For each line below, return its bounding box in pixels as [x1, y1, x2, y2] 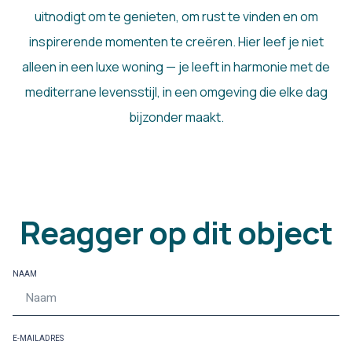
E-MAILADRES [13, 333, 64, 345]
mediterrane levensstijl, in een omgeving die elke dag [24, 83, 328, 101]
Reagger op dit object [20, 211, 332, 255]
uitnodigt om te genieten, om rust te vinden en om [34, 8, 318, 26]
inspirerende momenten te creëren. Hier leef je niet [28, 33, 324, 51]
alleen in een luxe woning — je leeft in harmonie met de [22, 58, 330, 76]
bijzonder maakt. [128, 108, 224, 126]
